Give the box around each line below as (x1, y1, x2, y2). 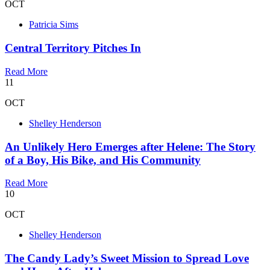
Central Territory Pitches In (5, 42, 141, 55)
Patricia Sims (29, 19, 78, 30)
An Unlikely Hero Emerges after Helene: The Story (5, 140, 256, 153)
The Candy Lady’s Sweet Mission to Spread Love (5, 252, 249, 265)
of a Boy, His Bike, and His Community (5, 153, 201, 166)
